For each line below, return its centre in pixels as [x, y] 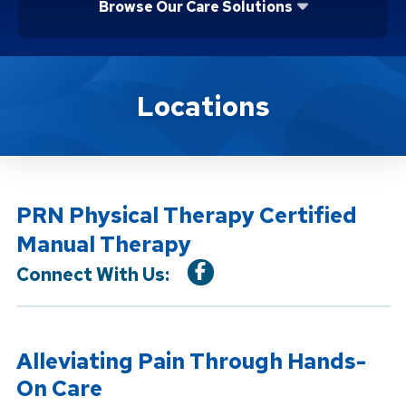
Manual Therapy [103, 244]
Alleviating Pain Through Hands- [191, 361]
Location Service [106, 96]
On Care [59, 388]
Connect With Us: [92, 275]
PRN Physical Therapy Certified [186, 215]
